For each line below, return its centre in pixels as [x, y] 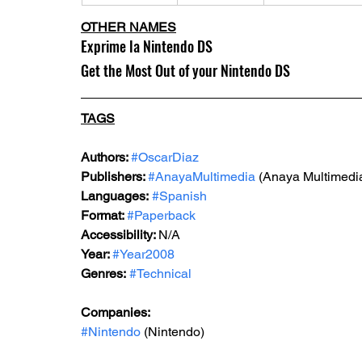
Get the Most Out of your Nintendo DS [185, 70]
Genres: [103, 274]
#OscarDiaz [165, 157]
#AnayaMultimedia [202, 177]
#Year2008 [143, 254]
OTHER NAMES [128, 27]
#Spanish [179, 196]
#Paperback [161, 215]
